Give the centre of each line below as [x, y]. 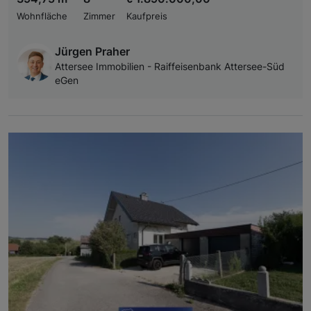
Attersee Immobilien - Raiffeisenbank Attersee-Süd [170, 67]
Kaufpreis [147, 17]
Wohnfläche [42, 17]
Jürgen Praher [92, 52]
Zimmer [99, 17]
